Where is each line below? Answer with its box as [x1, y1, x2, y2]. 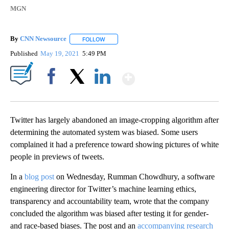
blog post [25, 172, 54, 181]
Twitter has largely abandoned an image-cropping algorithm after [10, 115, 219, 124]
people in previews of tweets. [10, 152, 104, 161]
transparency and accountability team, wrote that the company [10, 196, 209, 205]
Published [10, 49, 38, 57]
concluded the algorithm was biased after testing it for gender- [10, 209, 209, 218]
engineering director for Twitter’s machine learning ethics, [10, 184, 196, 193]
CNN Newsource [20, 35, 66, 43]
